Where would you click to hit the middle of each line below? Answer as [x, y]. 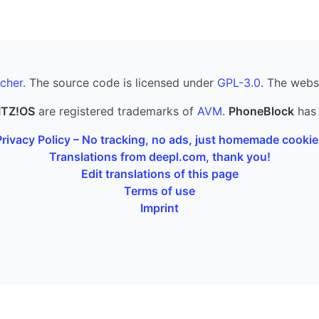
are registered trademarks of [116, 111]
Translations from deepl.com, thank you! [159, 156]
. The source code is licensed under [120, 82]
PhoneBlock [261, 111]
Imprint [159, 208]
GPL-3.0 [239, 82]
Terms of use [159, 190]
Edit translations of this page [159, 173]
